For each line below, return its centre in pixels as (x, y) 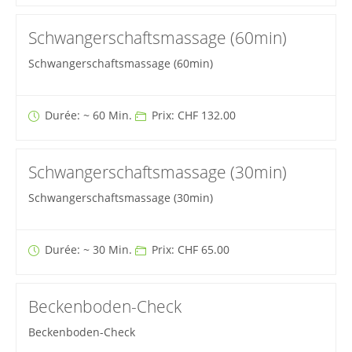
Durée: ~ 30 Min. (88, 250)
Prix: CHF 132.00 (192, 115)
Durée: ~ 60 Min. (88, 115)
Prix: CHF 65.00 (189, 250)
